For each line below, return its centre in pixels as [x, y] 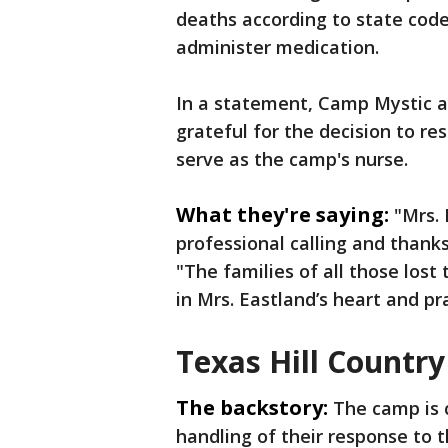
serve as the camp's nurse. [292, 159]
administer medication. [277, 47]
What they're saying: [282, 215]
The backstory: [252, 408]
